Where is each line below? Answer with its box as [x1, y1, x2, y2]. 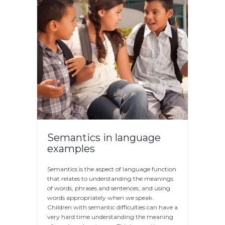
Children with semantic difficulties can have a [47, 203, 178, 211]
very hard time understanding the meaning [47, 213, 173, 221]
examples [47, 143, 95, 155]
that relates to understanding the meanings [47, 175, 173, 183]
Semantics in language [47, 132, 161, 144]
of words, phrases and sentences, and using [47, 184, 170, 192]
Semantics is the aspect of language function [47, 165, 176, 173]
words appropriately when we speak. [47, 194, 154, 202]
